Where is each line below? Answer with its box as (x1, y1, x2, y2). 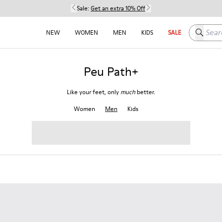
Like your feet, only (67, 88, 120, 96)
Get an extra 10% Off (91, 4, 145, 12)
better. (135, 88, 155, 96)
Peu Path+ (84, 63, 138, 80)
